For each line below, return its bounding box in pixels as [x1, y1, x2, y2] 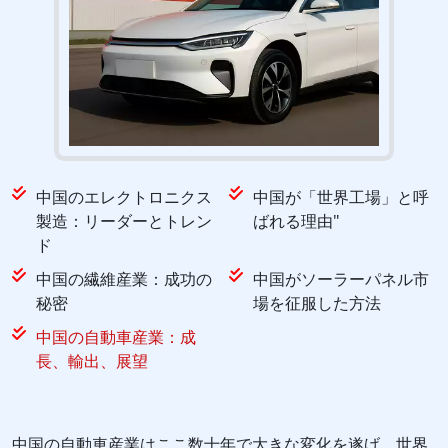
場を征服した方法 [253, 292, 381, 315]
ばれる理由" [253, 210, 340, 233]
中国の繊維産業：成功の [36, 268, 212, 291]
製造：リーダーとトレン [36, 210, 212, 233]
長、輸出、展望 [36, 350, 148, 373]
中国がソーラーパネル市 [253, 268, 429, 291]
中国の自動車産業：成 [36, 326, 196, 349]
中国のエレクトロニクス [36, 186, 212, 209]
